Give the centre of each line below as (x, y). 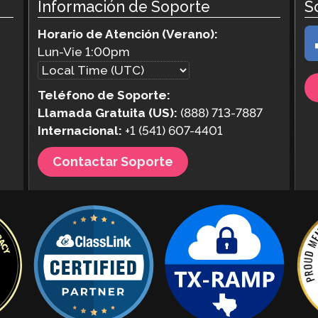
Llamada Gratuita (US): (107, 113)
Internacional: (79, 130)
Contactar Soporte (113, 162)
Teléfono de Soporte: (104, 95)
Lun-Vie (61, 51)
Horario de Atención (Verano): (127, 34)
